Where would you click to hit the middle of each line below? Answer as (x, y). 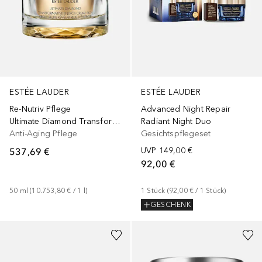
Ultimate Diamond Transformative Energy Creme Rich (116, 122)
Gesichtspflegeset (176, 134)
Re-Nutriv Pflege (40, 109)
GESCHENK (170, 205)
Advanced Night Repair (186, 109)
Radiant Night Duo (176, 122)
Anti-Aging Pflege (44, 134)
